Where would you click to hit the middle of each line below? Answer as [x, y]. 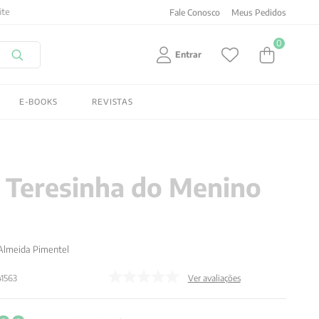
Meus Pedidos [259, 12]
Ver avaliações [214, 278]
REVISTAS [113, 101]
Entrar [188, 54]
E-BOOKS [38, 101]
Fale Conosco [195, 12]
